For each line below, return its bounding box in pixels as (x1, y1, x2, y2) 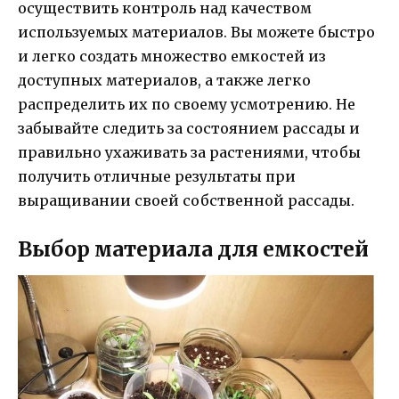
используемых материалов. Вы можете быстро (18, 22, 375, 41)
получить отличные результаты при (18, 167, 296, 185)
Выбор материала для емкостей (18, 236, 369, 262)
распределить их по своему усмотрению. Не (18, 94, 355, 113)
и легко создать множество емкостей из (18, 46, 326, 65)
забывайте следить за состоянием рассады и (18, 118, 360, 137)
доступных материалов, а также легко (18, 70, 311, 89)
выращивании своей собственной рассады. (18, 191, 354, 209)
